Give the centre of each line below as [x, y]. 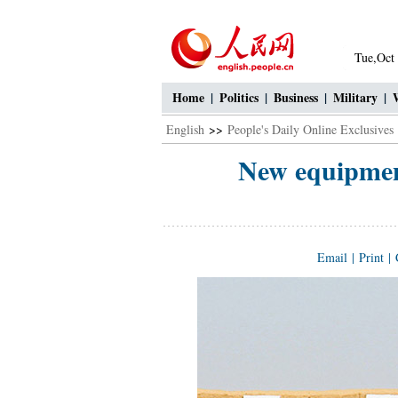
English [185, 129]
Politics [239, 97]
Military [355, 97]
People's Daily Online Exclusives [310, 129]
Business [296, 97]
